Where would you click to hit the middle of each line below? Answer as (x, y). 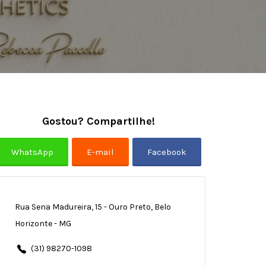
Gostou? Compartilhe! (99, 121)
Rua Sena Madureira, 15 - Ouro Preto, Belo (93, 207)
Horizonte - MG (43, 224)
